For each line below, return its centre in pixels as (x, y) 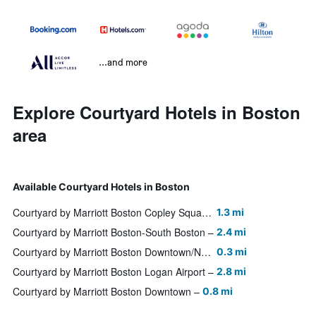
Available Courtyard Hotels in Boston (101, 187)
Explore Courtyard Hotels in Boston (157, 113)
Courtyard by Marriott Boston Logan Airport (109, 272)
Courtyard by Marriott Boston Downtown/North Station (206, 252)
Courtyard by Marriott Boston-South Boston (109, 232)
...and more (123, 62)
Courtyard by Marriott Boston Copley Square (207, 213)
